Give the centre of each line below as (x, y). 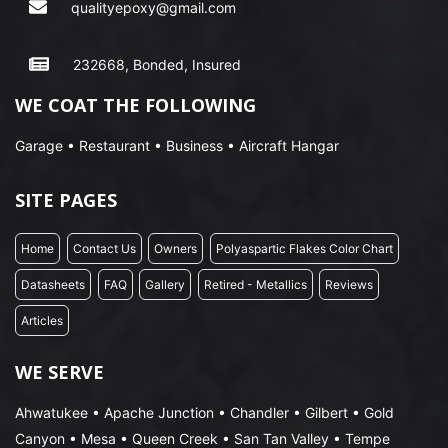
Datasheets (53, 284)
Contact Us (104, 248)
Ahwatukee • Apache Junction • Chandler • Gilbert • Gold (204, 412)
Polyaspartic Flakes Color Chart (304, 248)
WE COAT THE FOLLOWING (135, 105)
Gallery (165, 284)
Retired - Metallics (255, 284)
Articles (42, 320)
